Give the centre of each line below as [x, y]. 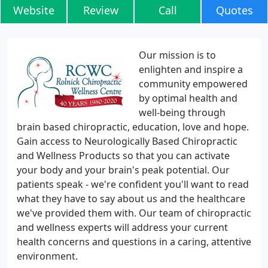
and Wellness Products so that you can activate [123, 156]
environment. [47, 256]
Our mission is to [177, 55]
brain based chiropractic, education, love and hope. [133, 127]
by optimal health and [188, 98]
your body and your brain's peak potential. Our [123, 170]
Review [100, 10]
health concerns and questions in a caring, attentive [134, 242]
